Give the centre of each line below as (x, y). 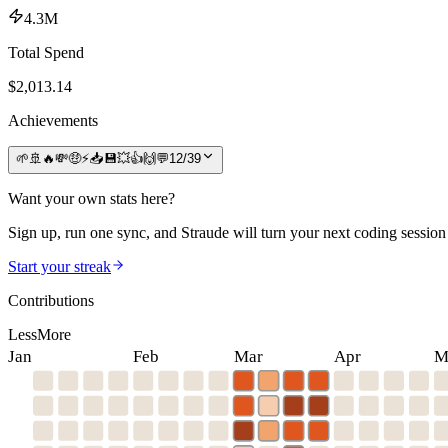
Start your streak (59, 266)
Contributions (51, 300)
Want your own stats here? (91, 198)
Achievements (53, 120)
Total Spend (46, 52)
